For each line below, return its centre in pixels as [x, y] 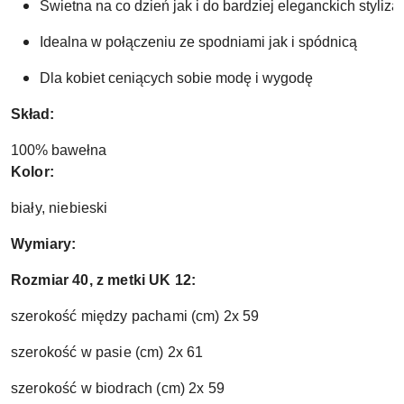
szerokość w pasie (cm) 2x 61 [107, 352]
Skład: [34, 114]
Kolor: [32, 171]
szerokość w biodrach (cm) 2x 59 [118, 388]
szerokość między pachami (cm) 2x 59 [135, 316]
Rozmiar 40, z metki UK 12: [104, 280]
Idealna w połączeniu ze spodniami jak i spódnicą [198, 41]
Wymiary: [44, 243]
